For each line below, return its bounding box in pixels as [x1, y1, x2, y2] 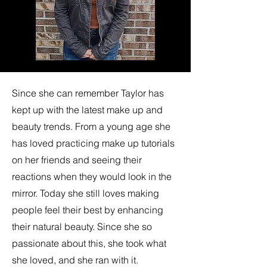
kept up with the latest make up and [12, 104, 163, 116]
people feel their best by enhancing [12, 204, 163, 216]
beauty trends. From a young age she [12, 120, 170, 132]
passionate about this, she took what [12, 237, 166, 249]
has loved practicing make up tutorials [12, 137, 175, 149]
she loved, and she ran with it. [12, 254, 141, 266]
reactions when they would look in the [12, 170, 172, 182]
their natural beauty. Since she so [12, 221, 152, 232]
